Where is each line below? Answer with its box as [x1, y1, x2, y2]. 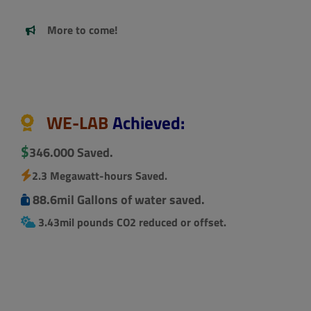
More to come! [47, 22, 118, 39]
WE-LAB [42, 109, 109, 136]
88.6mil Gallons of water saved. [29, 190, 205, 210]
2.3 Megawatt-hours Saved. [31, 167, 167, 184]
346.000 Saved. [28, 143, 113, 162]
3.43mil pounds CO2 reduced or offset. [35, 214, 226, 230]
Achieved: [112, 109, 185, 136]
